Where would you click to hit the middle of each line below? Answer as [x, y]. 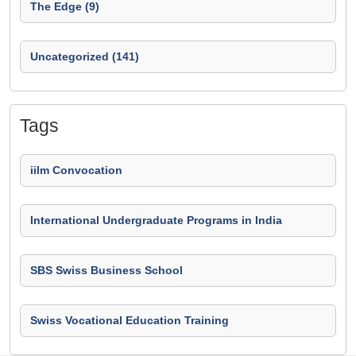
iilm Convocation [76, 170]
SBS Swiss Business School [106, 270]
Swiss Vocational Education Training [130, 320]
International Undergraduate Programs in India [156, 220]
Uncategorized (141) [85, 56]
